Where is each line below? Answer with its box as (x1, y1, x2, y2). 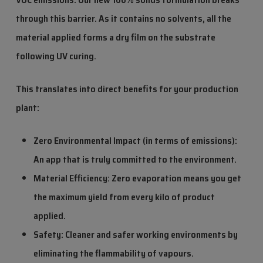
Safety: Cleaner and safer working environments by (33, 227, 238, 242)
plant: (15, 100, 39, 116)
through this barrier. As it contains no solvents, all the (15, 11, 231, 26)
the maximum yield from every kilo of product (33, 190, 215, 205)
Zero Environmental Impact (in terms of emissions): (33, 133, 237, 149)
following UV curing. (15, 49, 96, 64)
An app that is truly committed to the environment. (33, 152, 237, 167)
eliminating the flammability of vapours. (33, 246, 194, 261)
